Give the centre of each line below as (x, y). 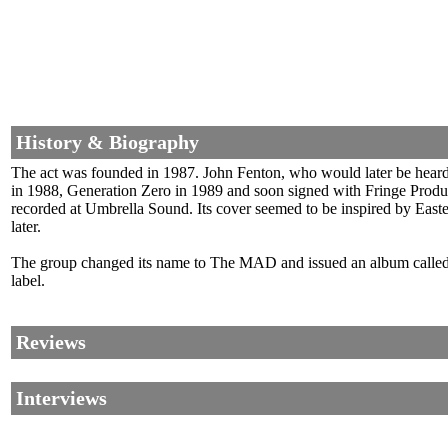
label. (28, 281)
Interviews (61, 398)
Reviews (51, 342)
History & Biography (107, 142)
